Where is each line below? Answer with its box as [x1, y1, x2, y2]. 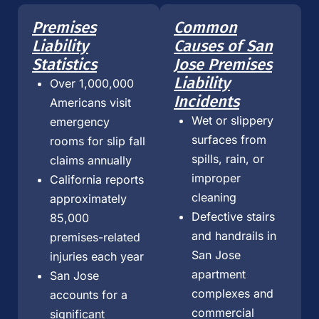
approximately [50, 191, 127, 206]
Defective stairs [192, 209, 275, 224]
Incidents [174, 91, 239, 111]
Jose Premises [174, 54, 272, 74]
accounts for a [50, 287, 127, 302]
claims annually [50, 152, 132, 167]
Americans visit [50, 95, 131, 110]
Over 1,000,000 [50, 75, 134, 90]
